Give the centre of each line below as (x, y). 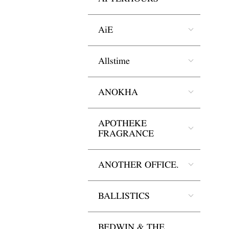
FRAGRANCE (126, 134)
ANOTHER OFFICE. (139, 165)
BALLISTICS (124, 196)
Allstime (114, 61)
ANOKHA (118, 92)
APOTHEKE (122, 123)
